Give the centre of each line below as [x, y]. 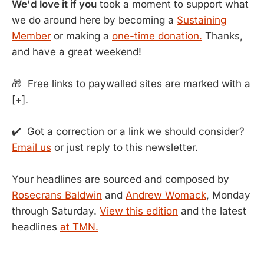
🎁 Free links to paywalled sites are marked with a [131, 83]
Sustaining [202, 20]
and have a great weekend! [77, 52]
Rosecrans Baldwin [57, 195]
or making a [81, 36]
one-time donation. [157, 36]
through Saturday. [56, 211]
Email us [32, 147]
